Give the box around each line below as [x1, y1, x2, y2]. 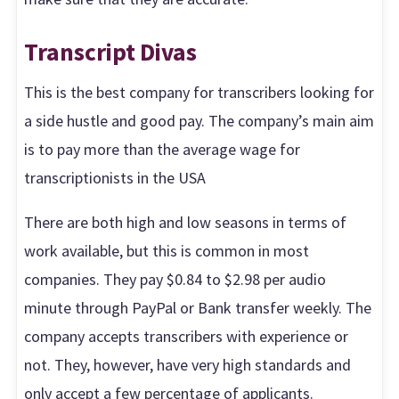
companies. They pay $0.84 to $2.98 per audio [24, 269, 327, 290]
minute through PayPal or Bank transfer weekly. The [24, 297, 372, 319]
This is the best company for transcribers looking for [24, 82, 375, 103]
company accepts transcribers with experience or [24, 326, 349, 347]
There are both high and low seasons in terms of [24, 212, 347, 233]
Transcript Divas [24, 37, 198, 68]
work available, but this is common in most [24, 240, 310, 262]
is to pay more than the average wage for [24, 139, 301, 160]
